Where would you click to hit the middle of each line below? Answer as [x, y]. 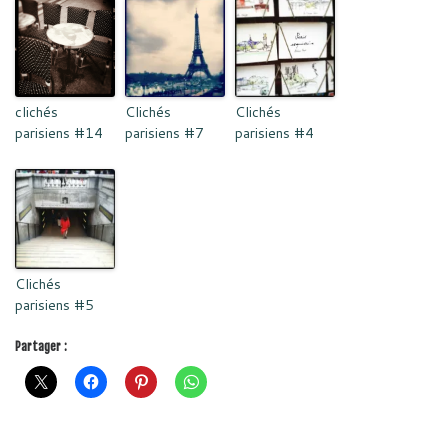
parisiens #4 [274, 133]
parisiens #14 [59, 133]
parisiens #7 [164, 133]
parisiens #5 [54, 305]
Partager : [41, 347]
